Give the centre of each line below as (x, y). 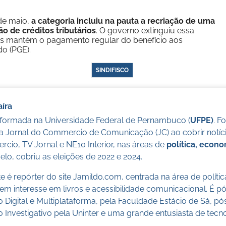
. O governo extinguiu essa (145, 31)
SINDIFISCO (112, 70)
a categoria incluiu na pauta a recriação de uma (123, 21)
